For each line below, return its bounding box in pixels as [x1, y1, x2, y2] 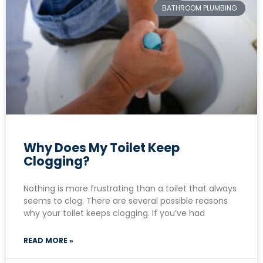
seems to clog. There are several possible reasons [23, 194, 228, 207]
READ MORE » [23, 235, 73, 245]
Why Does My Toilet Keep [23, 139, 180, 156]
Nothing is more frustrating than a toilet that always [23, 182, 237, 194]
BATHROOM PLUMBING [161, 2, 237, 13]
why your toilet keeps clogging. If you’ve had [23, 207, 205, 219]
